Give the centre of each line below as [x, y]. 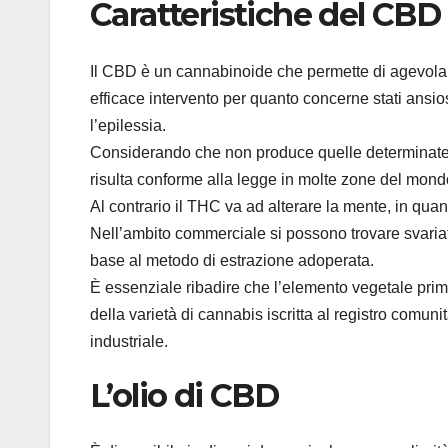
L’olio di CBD [184, 395]
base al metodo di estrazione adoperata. [232, 260]
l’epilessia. [128, 125]
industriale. [129, 341]
